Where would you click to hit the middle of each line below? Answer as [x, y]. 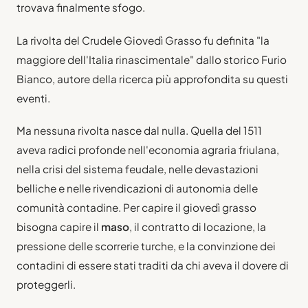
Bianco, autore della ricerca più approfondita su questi [152, 78]
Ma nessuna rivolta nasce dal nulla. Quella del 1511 [139, 130]
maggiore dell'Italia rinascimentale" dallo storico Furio [152, 59]
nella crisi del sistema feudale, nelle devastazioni [137, 168]
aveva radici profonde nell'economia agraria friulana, [148, 149]
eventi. [33, 98]
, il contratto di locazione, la [198, 226]
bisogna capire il [59, 226]
